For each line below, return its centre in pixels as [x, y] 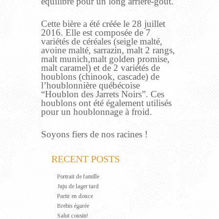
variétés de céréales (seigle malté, [102, 42]
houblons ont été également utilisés [106, 103]
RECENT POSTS [86, 159]
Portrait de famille [78, 176]
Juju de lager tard [78, 186]
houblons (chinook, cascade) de [100, 77]
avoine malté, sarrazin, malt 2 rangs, [108, 50]
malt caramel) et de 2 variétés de [100, 68]
